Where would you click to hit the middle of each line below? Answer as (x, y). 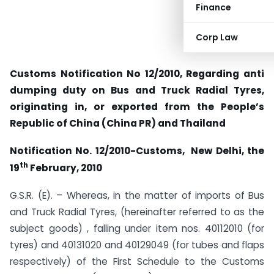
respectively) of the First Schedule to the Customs (137, 261)
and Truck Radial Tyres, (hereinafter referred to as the (137, 212)
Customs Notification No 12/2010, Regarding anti (137, 74)
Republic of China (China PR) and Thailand (118, 123)
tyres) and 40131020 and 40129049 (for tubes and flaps (137, 245)
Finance (213, 7)
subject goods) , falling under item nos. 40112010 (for (137, 228)
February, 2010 (65, 168)
